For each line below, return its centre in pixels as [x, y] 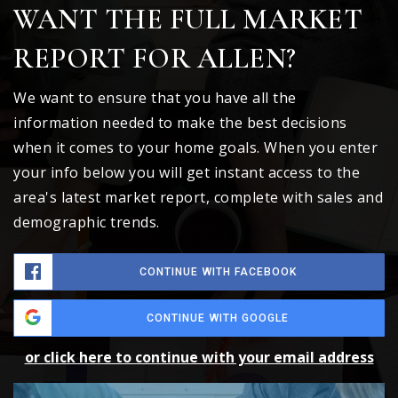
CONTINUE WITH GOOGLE [218, 318]
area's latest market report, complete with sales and [198, 198]
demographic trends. [87, 223]
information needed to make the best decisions [180, 123]
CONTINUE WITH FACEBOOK [218, 272]
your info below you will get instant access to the [187, 173]
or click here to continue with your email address [199, 358]
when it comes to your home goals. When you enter [195, 148]
